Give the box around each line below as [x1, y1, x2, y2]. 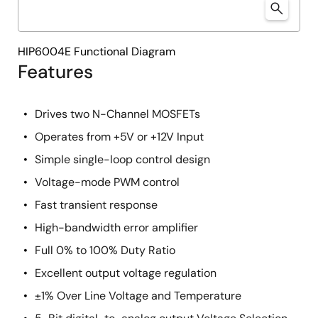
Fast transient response [35, 197, 158, 212]
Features [18, 60, 93, 84]
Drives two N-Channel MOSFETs [35, 106, 200, 121]
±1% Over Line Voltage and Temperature [35, 288, 241, 303]
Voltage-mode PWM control [35, 175, 180, 190]
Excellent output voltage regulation [35, 265, 216, 280]
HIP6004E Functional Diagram [18, 44, 175, 59]
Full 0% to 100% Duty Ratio [35, 243, 175, 258]
